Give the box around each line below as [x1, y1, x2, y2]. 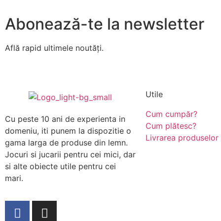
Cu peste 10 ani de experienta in [5, 113, 125, 124]
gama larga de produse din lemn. [5, 137, 128, 147]
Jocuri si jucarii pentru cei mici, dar [5, 149, 136, 159]
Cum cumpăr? [146, 109, 197, 119]
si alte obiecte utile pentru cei [5, 161, 116, 171]
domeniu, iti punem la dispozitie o [5, 125, 131, 136]
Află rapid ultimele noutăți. [5, 43, 106, 53]
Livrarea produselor [146, 133, 219, 143]
